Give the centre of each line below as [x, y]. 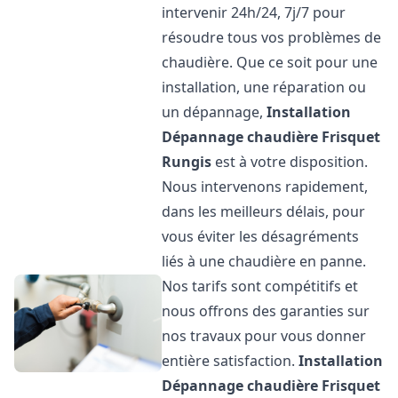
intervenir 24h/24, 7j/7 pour [254, 12]
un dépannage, [215, 112]
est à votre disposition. [290, 162]
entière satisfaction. [231, 361]
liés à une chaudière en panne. [264, 261]
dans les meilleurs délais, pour [264, 211]
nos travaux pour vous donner [264, 336]
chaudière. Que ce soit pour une [270, 62]
